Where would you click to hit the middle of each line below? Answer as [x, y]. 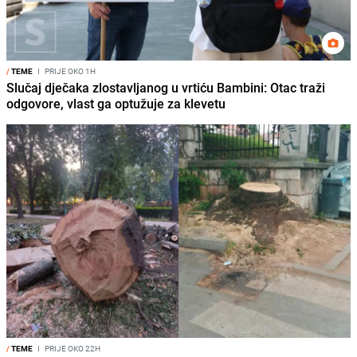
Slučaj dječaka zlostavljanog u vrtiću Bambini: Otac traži [166, 87]
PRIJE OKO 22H [72, 348]
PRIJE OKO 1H [69, 71]
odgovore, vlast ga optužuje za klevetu [116, 103]
